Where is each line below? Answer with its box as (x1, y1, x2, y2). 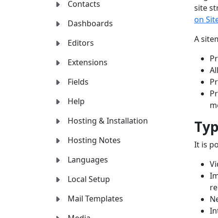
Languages (68, 154, 108, 165)
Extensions (68, 57, 108, 68)
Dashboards (68, 18, 113, 29)
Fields (68, 76, 89, 88)
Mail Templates (68, 193, 123, 204)
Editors (68, 37, 94, 49)
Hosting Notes (68, 135, 121, 146)
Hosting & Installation (68, 115, 148, 127)
